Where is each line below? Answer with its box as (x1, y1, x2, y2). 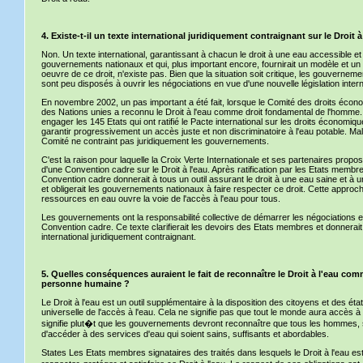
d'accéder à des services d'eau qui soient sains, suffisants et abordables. (41, 329, 329, 339)
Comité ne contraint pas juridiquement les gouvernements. (41, 136, 269, 146)
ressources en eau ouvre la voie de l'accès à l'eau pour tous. (41, 194, 280, 203)
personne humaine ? (41, 279, 130, 288)
